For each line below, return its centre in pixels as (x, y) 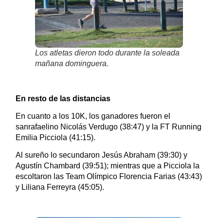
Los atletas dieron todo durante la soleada (107, 53)
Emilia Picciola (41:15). (55, 138)
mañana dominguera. (72, 63)
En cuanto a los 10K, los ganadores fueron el (93, 116)
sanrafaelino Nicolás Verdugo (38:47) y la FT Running (108, 127)
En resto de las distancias (63, 98)
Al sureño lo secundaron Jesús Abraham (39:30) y (101, 155)
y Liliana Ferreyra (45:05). (60, 187)
